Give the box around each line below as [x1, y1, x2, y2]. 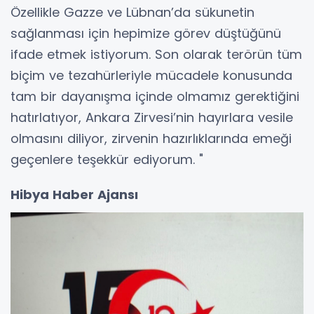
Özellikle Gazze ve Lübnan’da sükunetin [11, 4, 254, 22]
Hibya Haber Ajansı [11, 186, 138, 204]
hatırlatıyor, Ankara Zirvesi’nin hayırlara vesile [11, 109, 293, 127]
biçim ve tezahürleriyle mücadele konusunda [11, 67, 292, 85]
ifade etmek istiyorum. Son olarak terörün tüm [11, 46, 302, 64]
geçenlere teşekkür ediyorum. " [11, 151, 203, 169]
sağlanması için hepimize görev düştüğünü [11, 25, 281, 43]
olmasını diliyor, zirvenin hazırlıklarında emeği [11, 130, 292, 148]
